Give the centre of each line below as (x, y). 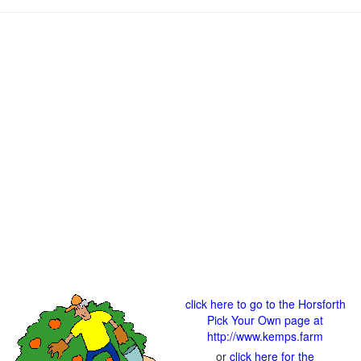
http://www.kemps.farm (265, 336)
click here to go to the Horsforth (265, 304)
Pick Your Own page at (265, 320)
